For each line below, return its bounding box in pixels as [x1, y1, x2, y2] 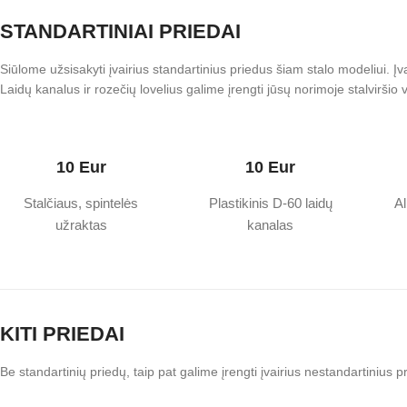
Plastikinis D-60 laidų [208, 195, 333, 211]
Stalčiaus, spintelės [24, 195, 139, 211]
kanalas [247, 217, 294, 233]
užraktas [55, 217, 107, 233]
